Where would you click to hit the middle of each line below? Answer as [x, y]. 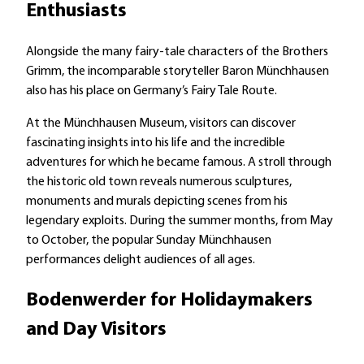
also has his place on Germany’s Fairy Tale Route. [152, 91]
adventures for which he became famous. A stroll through [179, 163]
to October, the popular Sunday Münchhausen [149, 241]
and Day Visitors [96, 330]
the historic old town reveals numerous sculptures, [159, 182]
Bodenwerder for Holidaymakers [169, 301]
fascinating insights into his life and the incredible [156, 143]
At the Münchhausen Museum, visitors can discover [161, 124]
